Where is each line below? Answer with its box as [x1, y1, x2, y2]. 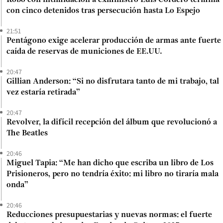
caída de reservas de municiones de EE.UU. [6, 47, 162, 56]
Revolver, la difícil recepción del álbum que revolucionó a [6, 118, 217, 126]
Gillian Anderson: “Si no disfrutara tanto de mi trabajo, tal [6, 77, 219, 86]
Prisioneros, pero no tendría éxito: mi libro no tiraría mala [6, 170, 219, 178]
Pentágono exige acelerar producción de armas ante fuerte [6, 36, 221, 45]
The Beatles [6, 129, 48, 137]
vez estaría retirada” [6, 88, 80, 97]
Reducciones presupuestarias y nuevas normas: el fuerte [6, 211, 212, 219]
